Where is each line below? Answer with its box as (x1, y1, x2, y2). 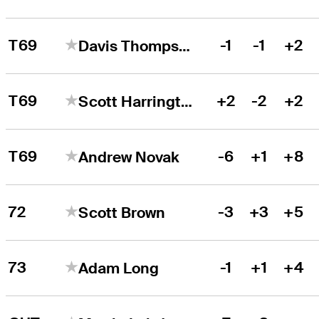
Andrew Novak (78, 147, 180, 167)
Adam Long (78, 258, 159, 278)
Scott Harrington (181, 91, 193, 111)
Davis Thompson (179, 36, 191, 56)
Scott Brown (78, 202, 166, 222)
